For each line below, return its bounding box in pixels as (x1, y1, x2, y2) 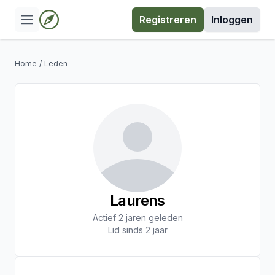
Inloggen (211, 14, 253, 26)
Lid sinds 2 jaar (107, 225, 168, 235)
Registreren (139, 14, 196, 26)
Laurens (110, 192, 165, 209)
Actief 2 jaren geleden (92, 212, 183, 223)
